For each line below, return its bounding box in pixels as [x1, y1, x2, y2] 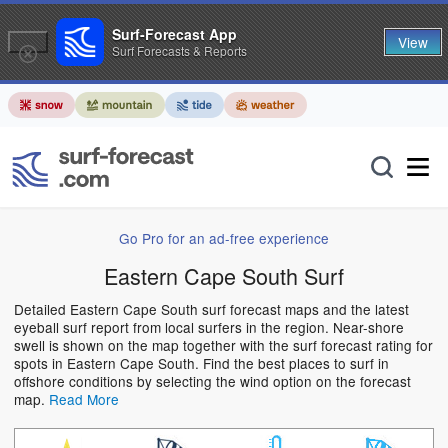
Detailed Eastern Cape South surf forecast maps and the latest [14, 299, 409, 320]
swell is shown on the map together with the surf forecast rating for [14, 335, 433, 356]
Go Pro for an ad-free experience [119, 228, 329, 249]
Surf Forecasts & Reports [112, 42, 247, 59]
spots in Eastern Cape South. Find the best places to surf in [14, 353, 389, 374]
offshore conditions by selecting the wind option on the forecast [14, 371, 411, 392]
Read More [49, 389, 119, 410]
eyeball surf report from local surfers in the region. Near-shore [14, 317, 404, 338]
